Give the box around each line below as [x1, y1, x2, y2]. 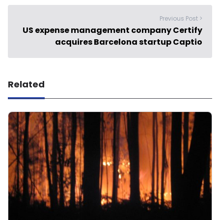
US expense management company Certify [23, 25, 202, 36]
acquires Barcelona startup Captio [55, 36, 202, 48]
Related [8, 78, 45, 91]
